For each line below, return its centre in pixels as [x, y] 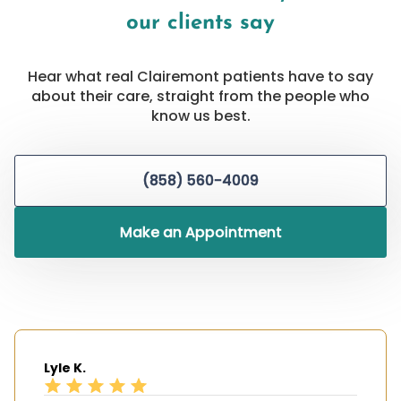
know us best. [200, 116]
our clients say [200, 24]
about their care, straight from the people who [200, 97]
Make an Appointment [200, 232]
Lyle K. [65, 367]
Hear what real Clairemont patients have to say [200, 77]
